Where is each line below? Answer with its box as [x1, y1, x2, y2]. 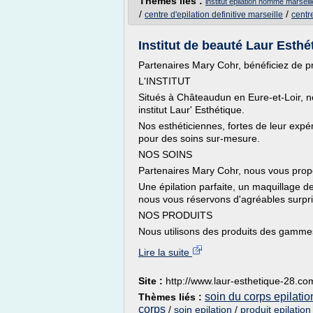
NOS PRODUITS [138, 210, 212, 221]
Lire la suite [138, 247, 192, 258]
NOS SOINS [138, 149, 192, 160]
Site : [138, 275, 166, 286]
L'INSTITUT [138, 75, 191, 87]
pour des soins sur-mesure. [138, 133, 260, 144]
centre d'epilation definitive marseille [145, 10, 283, 20]
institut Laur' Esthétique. [138, 104, 245, 115]
